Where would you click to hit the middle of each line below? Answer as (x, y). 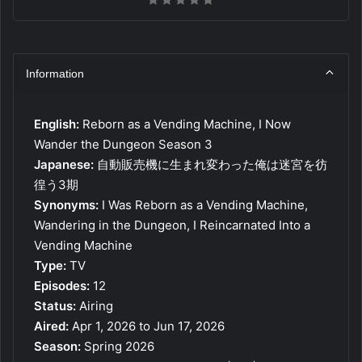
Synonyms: (66, 204)
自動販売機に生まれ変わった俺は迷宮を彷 (210, 164)
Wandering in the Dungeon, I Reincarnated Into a (172, 225)
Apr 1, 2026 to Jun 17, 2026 (147, 326)
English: (57, 124)
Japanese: (64, 164)
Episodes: (62, 285)
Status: (55, 305)
